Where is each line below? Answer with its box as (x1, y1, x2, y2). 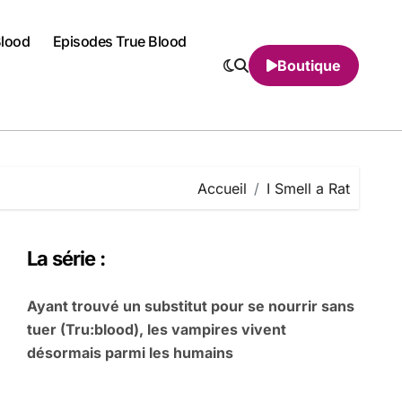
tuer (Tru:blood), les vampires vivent (27, 320, 286, 338)
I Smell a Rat (267, 179, 350, 197)
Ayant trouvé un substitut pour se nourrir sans (27, 297, 354, 315)
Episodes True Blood (52, 31, 187, 50)
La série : (27, 247, 106, 270)
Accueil (197, 179, 247, 197)
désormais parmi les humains (27, 344, 233, 362)
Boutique (277, 56, 341, 74)
